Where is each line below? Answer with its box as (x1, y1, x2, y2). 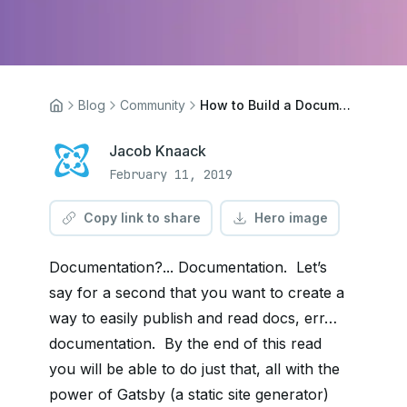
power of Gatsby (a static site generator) (49, 385, 329, 403)
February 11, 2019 (109, 166, 233, 183)
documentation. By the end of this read (49, 334, 322, 352)
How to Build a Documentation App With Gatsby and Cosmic (339, 97, 351, 113)
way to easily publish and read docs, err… (49, 309, 337, 327)
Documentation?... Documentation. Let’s (49, 258, 327, 276)
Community (120, 97, 185, 113)
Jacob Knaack (109, 142, 206, 160)
